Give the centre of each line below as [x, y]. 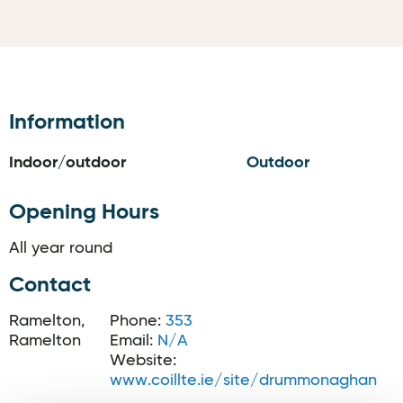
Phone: [138, 321]
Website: [143, 361]
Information [67, 122]
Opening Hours [84, 212]
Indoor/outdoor [67, 163]
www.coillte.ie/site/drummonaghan [243, 381]
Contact [50, 285]
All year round [61, 248]
